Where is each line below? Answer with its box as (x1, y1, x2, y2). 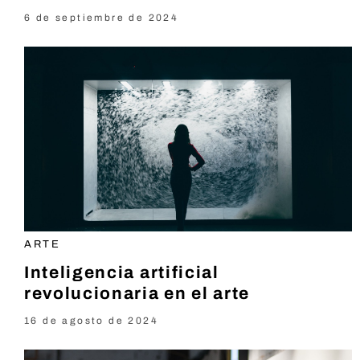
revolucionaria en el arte (24, 284, 250, 302)
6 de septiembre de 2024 (24, 12, 179, 23)
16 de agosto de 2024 (24, 314, 158, 326)
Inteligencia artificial (24, 263, 219, 281)
